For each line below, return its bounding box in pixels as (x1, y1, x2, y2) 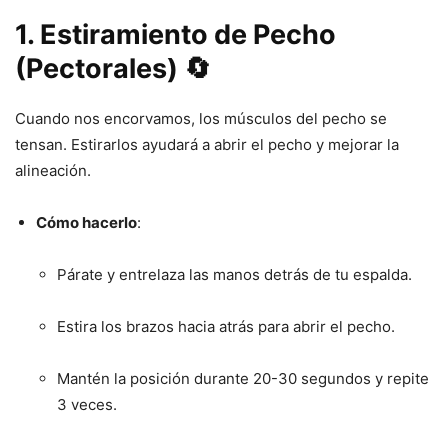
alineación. (15, 160, 91, 180)
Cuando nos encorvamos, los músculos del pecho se (15, 108, 387, 128)
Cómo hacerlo (36, 212, 137, 232)
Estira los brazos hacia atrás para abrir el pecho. (57, 316, 395, 336)
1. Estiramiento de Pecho (15, 17, 336, 51)
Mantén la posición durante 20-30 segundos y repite (57, 368, 429, 388)
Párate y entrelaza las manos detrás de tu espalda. (57, 264, 412, 284)
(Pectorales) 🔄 (15, 51, 211, 85)
